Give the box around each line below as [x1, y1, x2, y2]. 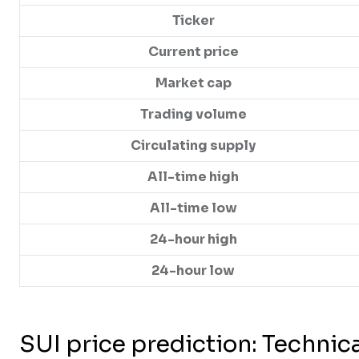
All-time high [147, 168, 239, 186]
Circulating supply [131, 137, 256, 155]
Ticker [171, 12, 215, 30]
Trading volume [139, 106, 247, 123]
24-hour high [149, 231, 237, 248]
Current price [147, 43, 239, 61]
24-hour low [151, 262, 235, 280]
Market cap [155, 75, 232, 92]
